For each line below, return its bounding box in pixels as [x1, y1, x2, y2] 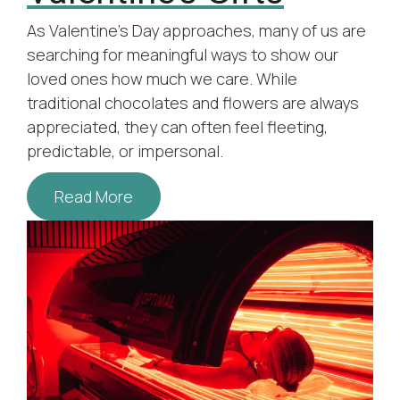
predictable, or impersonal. [27, 140, 223, 162]
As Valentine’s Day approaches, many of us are [27, 20, 366, 42]
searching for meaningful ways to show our [27, 44, 338, 66]
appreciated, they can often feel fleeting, [27, 116, 328, 138]
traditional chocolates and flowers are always [27, 92, 359, 114]
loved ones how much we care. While [27, 68, 297, 90]
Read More [54, 186, 133, 208]
